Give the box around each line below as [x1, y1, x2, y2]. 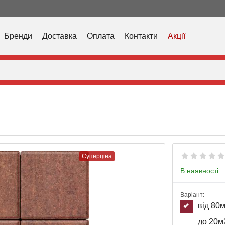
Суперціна [82, 153, 112, 160]
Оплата [87, 31, 115, 40]
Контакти [125, 31, 158, 40]
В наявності [180, 167, 218, 175]
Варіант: [180, 191, 204, 198]
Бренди [4, 31, 32, 40]
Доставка [42, 31, 77, 40]
